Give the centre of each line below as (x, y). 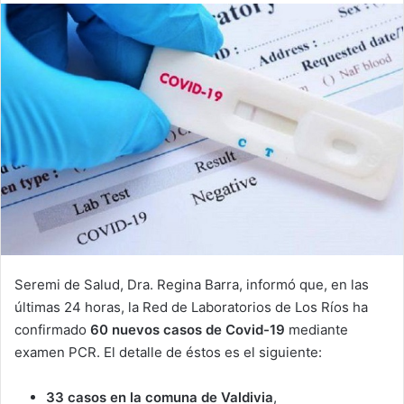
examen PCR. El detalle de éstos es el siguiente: (168, 352)
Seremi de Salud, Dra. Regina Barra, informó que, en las (192, 284)
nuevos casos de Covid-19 (198, 329)
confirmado (52, 329)
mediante (317, 329)
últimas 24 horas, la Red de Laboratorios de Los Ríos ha (191, 307)
